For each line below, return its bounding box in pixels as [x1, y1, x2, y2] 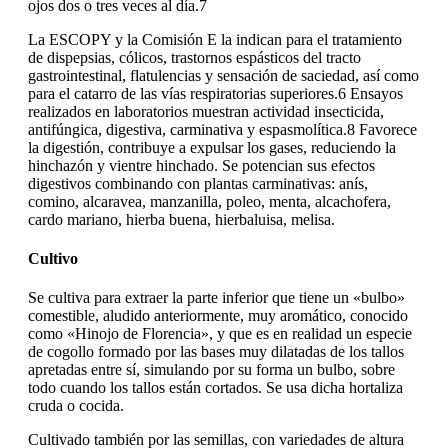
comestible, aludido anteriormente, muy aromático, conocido [28, 307, 408, 325]
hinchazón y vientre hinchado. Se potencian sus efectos [28, 156, 375, 174]
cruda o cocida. [28, 397, 124, 415]
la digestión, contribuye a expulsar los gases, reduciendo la [28, 138, 396, 156]
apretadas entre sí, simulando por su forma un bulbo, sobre [28, 361, 395, 379]
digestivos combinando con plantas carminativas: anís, [28, 174, 368, 192]
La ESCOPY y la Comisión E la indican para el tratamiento [28, 30, 402, 48]
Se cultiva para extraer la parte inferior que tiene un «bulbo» [28, 289, 405, 307]
